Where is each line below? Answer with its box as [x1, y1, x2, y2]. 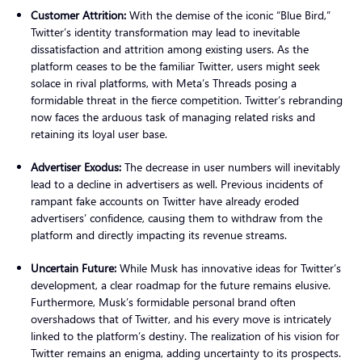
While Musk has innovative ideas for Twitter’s [116, 259, 341, 276]
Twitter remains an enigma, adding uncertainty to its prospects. [31, 344, 344, 360]
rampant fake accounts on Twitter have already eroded [31, 192, 299, 208]
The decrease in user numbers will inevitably [121, 158, 340, 175]
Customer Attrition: [31, 6, 129, 23]
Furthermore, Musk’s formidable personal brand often [31, 293, 296, 309]
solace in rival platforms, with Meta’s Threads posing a [31, 74, 297, 90]
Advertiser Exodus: [31, 158, 121, 175]
